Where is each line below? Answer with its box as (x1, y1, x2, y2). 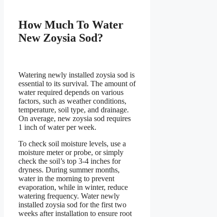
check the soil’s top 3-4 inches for (18, 157, 121, 166)
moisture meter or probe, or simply (18, 148, 124, 157)
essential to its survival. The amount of (18, 79, 136, 88)
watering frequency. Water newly (18, 192, 120, 201)
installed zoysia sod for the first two (18, 201, 126, 209)
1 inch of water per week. (18, 123, 96, 132)
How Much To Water (18, 18, 124, 31)
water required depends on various (18, 88, 124, 97)
